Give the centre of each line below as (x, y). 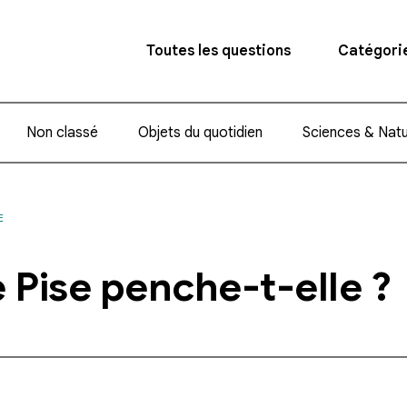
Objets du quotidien (200, 133)
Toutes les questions (218, 51)
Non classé (63, 133)
